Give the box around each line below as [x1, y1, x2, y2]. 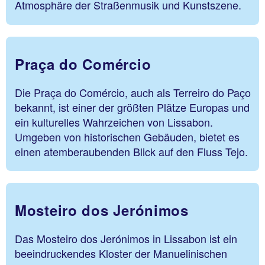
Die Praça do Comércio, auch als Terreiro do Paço [15, 84, 251, 100]
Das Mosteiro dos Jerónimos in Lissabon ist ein [15, 231, 237, 246]
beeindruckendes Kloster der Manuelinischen [15, 245, 227, 261]
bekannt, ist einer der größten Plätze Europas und [15, 99, 250, 115]
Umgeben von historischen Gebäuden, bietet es [15, 128, 240, 144]
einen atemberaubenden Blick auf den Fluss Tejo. [15, 143, 248, 159]
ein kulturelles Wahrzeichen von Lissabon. [15, 114, 213, 130]
